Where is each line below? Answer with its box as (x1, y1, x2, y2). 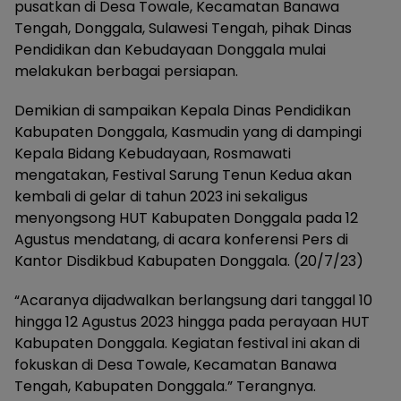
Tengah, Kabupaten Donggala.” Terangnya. (14, 376, 316, 397)
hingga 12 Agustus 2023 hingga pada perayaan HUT (14, 311, 370, 332)
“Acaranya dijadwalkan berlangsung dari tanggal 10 (14, 290, 372, 311)
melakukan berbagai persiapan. (14, 61, 238, 81)
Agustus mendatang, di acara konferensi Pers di (14, 229, 348, 250)
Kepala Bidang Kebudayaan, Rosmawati (14, 143, 291, 164)
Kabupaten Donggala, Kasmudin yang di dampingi (14, 122, 362, 142)
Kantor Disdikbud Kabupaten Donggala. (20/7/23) (14, 251, 363, 271)
